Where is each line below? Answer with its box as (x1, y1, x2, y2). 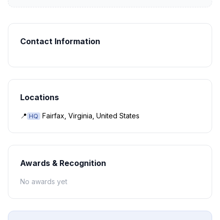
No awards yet (20, 177, 67, 186)
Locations (20, 92, 59, 102)
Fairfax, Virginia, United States (42, 111, 139, 120)
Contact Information (20, 36, 100, 46)
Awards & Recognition (20, 158, 106, 168)
